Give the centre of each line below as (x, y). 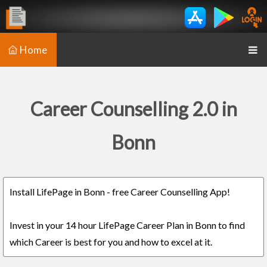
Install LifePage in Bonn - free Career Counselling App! (120, 192)
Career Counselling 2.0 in (133, 109)
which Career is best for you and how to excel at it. (111, 242)
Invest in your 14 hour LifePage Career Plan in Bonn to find (127, 225)
